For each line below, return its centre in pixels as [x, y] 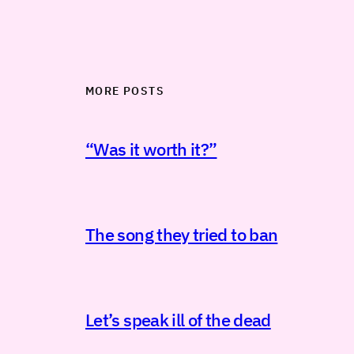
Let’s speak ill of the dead [178, 319]
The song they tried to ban [182, 234]
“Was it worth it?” [151, 149]
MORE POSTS [125, 90]
